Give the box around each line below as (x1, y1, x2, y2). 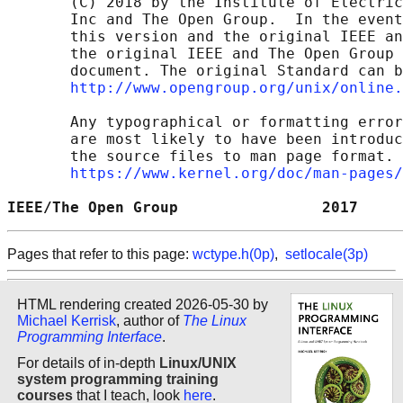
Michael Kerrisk (17, 312, 116, 328)
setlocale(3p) (285, 246, 368, 263)
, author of (116, 312, 183, 328)
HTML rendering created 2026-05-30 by (17, 296, 268, 312)
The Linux (183, 312, 246, 328)
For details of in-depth (17, 354, 159, 371)
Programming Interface (17, 328, 162, 345)
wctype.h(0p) (193, 246, 274, 263)
